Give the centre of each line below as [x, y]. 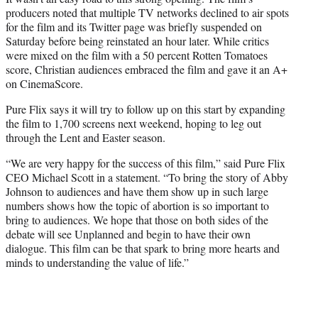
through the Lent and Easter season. [86, 138]
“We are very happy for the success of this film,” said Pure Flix [146, 163]
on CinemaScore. [44, 84]
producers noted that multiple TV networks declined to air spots [147, 13]
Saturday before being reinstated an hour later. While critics [137, 41]
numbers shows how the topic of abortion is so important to [137, 206]
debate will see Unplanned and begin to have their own [128, 234]
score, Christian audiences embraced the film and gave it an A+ [147, 70]
